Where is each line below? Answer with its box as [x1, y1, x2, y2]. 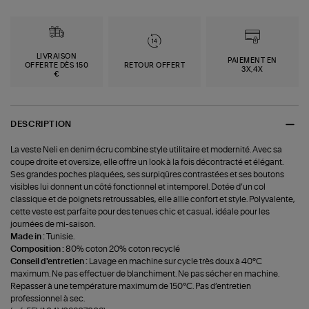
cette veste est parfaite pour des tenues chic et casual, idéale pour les [10, 207, 270, 216]
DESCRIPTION [10, 120, 72, 129]
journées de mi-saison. [10, 219, 96, 228]
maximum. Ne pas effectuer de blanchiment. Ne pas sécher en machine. [10, 269, 280, 278]
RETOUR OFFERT [123, 61, 186, 69]
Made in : [10, 232, 47, 241]
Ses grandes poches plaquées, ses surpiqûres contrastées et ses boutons [10, 170, 285, 179]
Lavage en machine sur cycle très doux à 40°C [89, 257, 263, 266]
